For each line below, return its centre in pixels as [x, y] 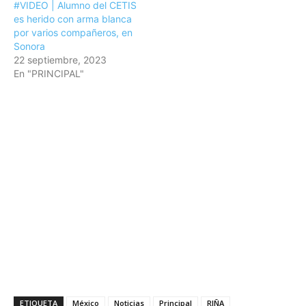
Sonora [29, 46]
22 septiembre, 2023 [60, 59]
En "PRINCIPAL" [49, 73]
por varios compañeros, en [73, 32]
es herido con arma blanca [73, 18]
